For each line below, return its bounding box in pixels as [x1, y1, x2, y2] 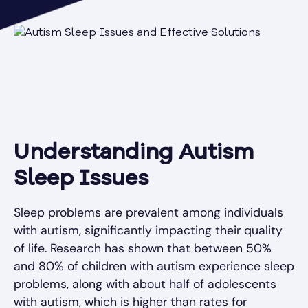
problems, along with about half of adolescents [14, 276, 276, 292]
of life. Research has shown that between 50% [14, 241, 272, 256]
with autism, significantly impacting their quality [14, 223, 283, 239]
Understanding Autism [14, 142, 254, 165]
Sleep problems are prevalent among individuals [14, 205, 283, 221]
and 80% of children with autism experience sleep [14, 258, 294, 274]
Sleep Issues [14, 168, 148, 191]
